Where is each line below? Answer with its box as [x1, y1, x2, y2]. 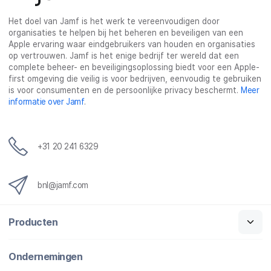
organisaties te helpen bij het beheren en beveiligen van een [8, 28, 244, 38]
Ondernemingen [8, 250, 83, 263]
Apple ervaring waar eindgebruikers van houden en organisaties [8, 39, 256, 50]
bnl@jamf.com [38, 180, 88, 191]
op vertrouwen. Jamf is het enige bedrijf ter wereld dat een [8, 51, 240, 61]
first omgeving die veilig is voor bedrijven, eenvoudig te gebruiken [8, 74, 262, 84]
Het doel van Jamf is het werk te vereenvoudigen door [8, 16, 220, 27]
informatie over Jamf [8, 97, 85, 107]
